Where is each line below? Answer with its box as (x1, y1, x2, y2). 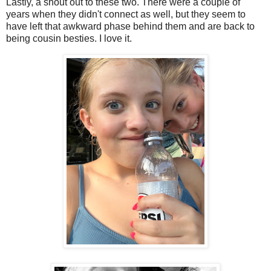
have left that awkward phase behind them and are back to (6, 21, 255, 31)
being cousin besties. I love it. (6, 33, 132, 44)
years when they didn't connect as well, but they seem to (6, 8, 246, 19)
